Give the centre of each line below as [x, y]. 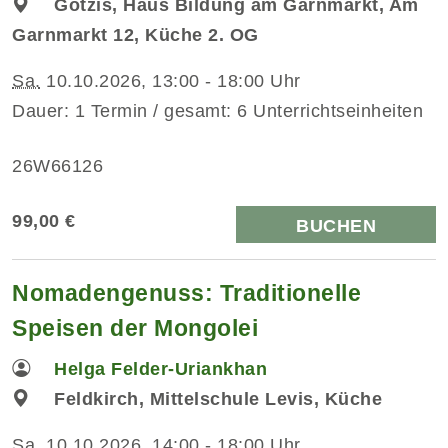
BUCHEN [336, 225]
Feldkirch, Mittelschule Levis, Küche [218, 398]
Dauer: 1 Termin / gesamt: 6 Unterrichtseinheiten [217, 110]
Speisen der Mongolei [135, 327]
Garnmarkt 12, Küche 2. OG [135, 34]
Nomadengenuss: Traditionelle [186, 292]
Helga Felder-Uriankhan [161, 368]
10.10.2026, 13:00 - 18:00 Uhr [170, 80]
